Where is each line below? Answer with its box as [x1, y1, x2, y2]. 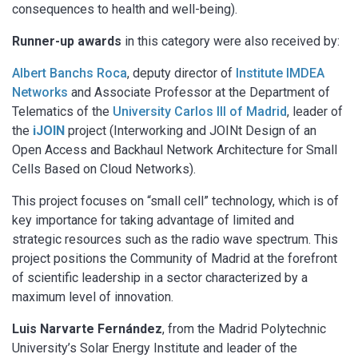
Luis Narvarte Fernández [12, 320, 162, 336]
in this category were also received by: [121, 33, 340, 49]
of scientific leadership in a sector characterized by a [12, 269, 308, 285]
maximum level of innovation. [12, 288, 173, 304]
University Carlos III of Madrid [113, 103, 287, 119]
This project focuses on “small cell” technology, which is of [12, 193, 339, 209]
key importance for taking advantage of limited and [12, 212, 294, 228]
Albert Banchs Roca [12, 65, 127, 81]
